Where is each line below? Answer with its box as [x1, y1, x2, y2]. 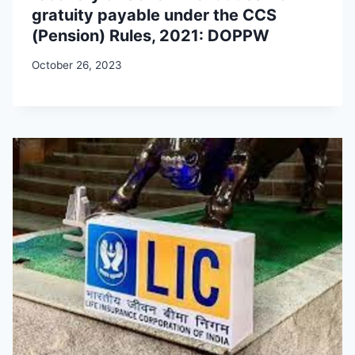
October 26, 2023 [32, 58, 122, 71]
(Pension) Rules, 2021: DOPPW [32, 26, 269, 46]
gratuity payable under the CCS [32, 6, 277, 25]
